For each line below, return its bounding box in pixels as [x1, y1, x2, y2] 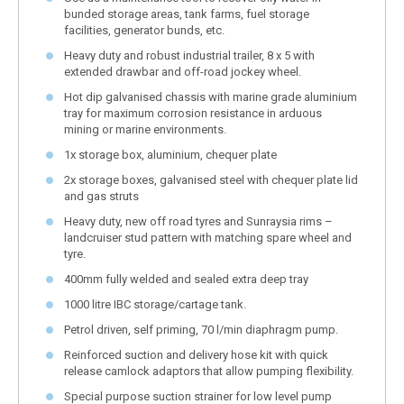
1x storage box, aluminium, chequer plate [64, 147, 277, 161]
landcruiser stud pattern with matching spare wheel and [64, 230, 352, 244]
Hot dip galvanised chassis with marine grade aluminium [64, 89, 357, 104]
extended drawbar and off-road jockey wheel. [64, 64, 301, 78]
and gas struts [64, 188, 139, 203]
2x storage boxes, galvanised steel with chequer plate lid [64, 172, 358, 187]
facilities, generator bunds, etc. [64, 23, 225, 37]
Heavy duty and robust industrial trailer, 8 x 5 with [64, 48, 315, 62]
